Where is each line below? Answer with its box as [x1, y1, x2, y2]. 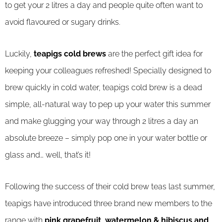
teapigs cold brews [34, 49, 106, 59]
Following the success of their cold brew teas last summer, [5, 182, 215, 192]
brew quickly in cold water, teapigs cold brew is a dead [5, 83, 202, 93]
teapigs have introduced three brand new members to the [5, 199, 212, 209]
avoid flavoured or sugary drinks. [5, 17, 120, 27]
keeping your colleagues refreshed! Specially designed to [5, 66, 211, 76]
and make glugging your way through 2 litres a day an [5, 116, 198, 126]
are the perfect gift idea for [106, 49, 203, 59]
